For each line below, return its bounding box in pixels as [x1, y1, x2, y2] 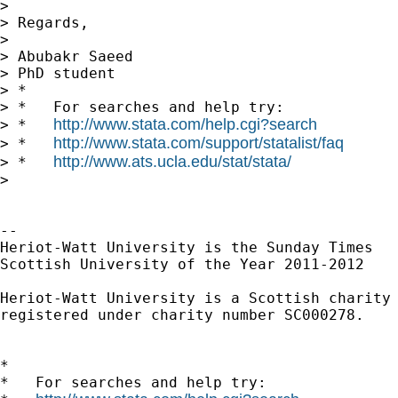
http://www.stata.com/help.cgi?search [53, 115, 317, 133]
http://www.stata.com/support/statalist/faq [53, 133, 344, 152]
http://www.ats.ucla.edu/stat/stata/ [53, 152, 291, 171]
